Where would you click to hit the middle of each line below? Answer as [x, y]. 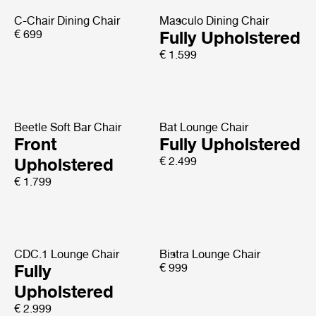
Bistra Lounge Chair [209, 254]
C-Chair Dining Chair [67, 21]
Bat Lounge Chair [203, 127]
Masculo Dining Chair [214, 21]
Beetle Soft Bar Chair [68, 127]
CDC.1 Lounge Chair [67, 254]
